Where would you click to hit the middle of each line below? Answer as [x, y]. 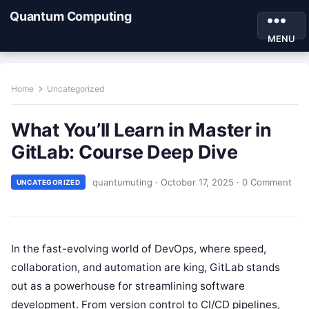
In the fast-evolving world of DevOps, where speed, [139, 249]
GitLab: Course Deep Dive [124, 152]
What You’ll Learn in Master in [141, 130]
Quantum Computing [71, 16]
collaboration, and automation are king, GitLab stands [146, 267]
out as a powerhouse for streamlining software [128, 286]
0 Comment [267, 182]
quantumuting [123, 182]
